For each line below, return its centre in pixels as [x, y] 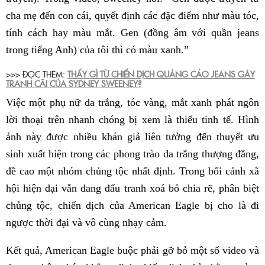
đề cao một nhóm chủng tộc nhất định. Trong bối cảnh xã [132, 171]
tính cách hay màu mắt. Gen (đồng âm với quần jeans [132, 32]
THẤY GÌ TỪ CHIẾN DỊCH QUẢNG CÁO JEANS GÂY [161, 74]
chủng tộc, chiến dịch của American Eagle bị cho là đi [132, 205]
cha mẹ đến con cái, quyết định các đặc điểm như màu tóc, [132, 15]
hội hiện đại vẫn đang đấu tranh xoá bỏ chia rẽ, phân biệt [132, 188]
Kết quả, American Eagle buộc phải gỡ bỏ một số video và [132, 250]
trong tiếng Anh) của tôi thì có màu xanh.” [97, 49]
